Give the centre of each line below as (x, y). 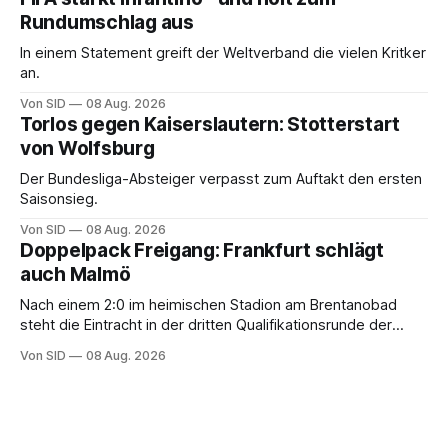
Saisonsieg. (59, 199)
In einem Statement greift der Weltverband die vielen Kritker (223, 53)
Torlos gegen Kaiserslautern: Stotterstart (210, 125)
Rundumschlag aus (107, 23)
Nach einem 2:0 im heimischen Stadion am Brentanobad (208, 305)
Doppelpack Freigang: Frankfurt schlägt (202, 251)
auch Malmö (75, 275)
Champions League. (87, 345)
